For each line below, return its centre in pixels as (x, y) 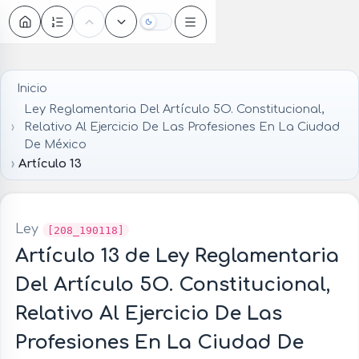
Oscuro (174, 26)
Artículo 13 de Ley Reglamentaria (177, 256)
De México (56, 145)
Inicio (32, 88)
